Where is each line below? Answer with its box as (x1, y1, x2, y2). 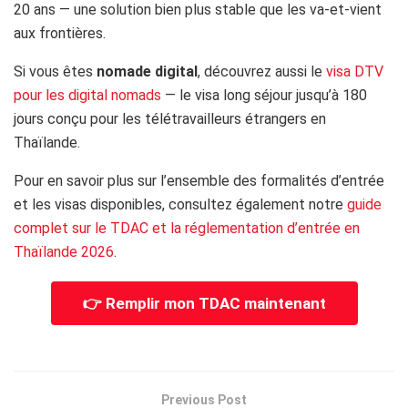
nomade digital (97, 63, 198, 81)
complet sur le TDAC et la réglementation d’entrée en (14, 219, 360, 238)
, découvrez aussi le (198, 63, 326, 81)
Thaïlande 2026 (14, 243, 114, 261)
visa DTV (326, 63, 383, 81)
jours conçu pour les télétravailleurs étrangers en (14, 110, 326, 128)
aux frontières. (14, 25, 106, 43)
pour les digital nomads (14, 87, 161, 105)
